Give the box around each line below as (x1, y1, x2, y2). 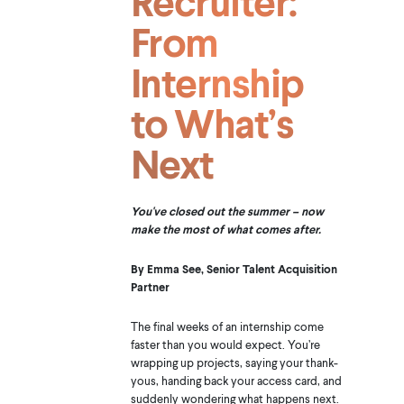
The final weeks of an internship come (130, 318, 324, 334)
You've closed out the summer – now (130, 203, 324, 218)
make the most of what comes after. (130, 221, 321, 236)
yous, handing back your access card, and (130, 372, 342, 388)
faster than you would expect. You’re (130, 336, 320, 352)
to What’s (130, 97, 294, 147)
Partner (130, 279, 170, 294)
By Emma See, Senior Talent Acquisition (130, 261, 337, 276)
